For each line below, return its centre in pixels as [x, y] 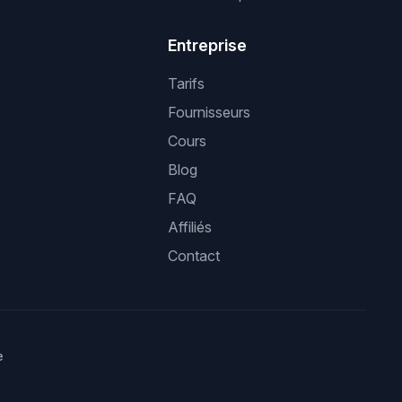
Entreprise [208, 45]
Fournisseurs [210, 112]
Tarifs [187, 83]
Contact [194, 256]
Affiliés [190, 227]
